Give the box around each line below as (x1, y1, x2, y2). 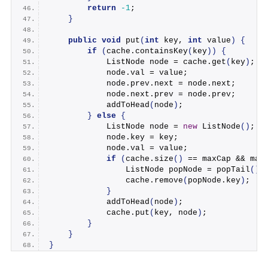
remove (154, 175, 183, 185)
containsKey (135, 46, 188, 56)
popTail (216, 165, 250, 174)
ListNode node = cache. (48, 57, 212, 66)
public (68, 35, 97, 45)
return (87, 3, 116, 13)
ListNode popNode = (48, 165, 217, 174)
